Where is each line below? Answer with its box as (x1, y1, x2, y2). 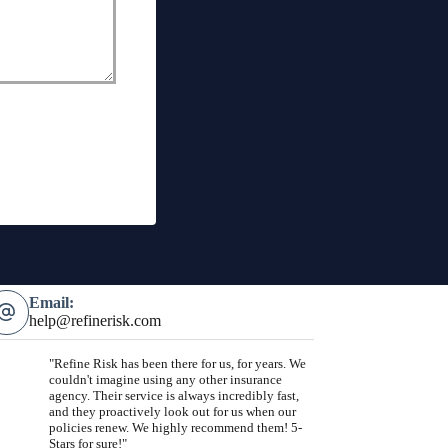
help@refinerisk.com (28, 312, 161, 329)
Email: (28, 294, 74, 311)
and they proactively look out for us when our (48, 404, 296, 419)
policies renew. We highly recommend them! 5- (48, 420, 302, 435)
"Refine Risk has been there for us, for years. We (48, 356, 306, 371)
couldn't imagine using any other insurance (48, 372, 282, 387)
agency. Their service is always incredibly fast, (48, 388, 299, 403)
